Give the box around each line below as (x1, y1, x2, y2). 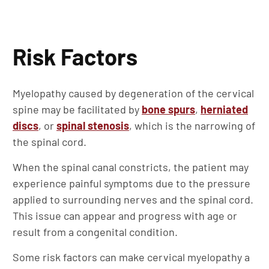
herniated (201, 103, 248, 116)
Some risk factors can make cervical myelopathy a (13, 250, 250, 264)
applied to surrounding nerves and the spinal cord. (13, 193, 253, 206)
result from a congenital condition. (13, 225, 178, 238)
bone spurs (142, 103, 195, 116)
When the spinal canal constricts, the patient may (13, 160, 249, 174)
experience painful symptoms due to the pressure (13, 177, 250, 190)
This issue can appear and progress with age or (13, 209, 237, 222)
